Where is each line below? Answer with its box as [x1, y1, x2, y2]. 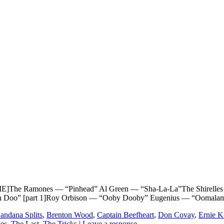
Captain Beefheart [97, 210, 154, 219]
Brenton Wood [46, 210, 93, 219]
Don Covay [158, 210, 194, 219]
